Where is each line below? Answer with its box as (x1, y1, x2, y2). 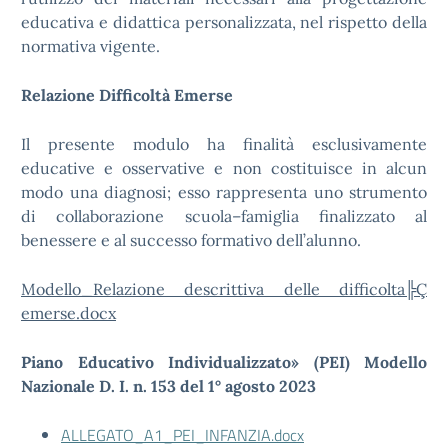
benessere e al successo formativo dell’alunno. (21, 230, 361, 250)
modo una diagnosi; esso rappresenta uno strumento (21, 182, 427, 202)
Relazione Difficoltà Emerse (21, 85, 233, 105)
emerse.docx (21, 303, 116, 323)
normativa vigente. (21, 36, 160, 56)
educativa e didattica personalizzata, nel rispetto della (21, 12, 427, 32)
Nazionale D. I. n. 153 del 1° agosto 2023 (21, 376, 316, 396)
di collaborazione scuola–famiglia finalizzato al (21, 206, 427, 226)
